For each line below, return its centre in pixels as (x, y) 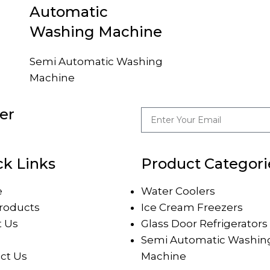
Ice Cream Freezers (192, 207)
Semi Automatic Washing (96, 61)
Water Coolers (178, 191)
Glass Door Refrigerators (204, 223)
